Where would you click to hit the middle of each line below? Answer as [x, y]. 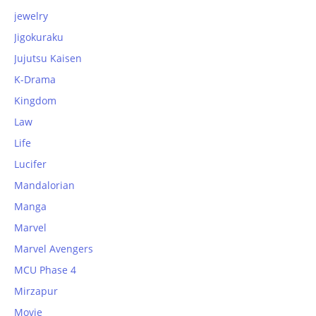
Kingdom [35, 100]
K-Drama [35, 79]
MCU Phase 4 [45, 269]
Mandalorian [44, 185]
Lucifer [30, 164]
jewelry [31, 16]
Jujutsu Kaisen [48, 58]
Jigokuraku [39, 37]
